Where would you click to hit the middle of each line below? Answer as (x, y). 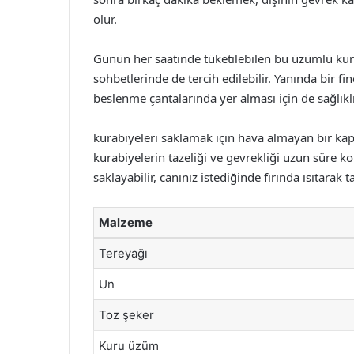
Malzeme (126, 222)
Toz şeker (126, 315)
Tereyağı (123, 253)
